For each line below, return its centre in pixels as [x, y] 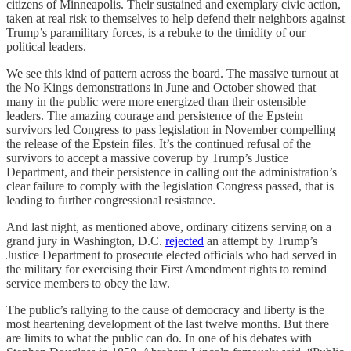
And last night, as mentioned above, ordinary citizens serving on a [169, 226]
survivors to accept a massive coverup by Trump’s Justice [147, 157]
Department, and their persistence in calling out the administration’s [172, 172]
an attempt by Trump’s [261, 241]
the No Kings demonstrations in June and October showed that [161, 87]
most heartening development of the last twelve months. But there [168, 324]
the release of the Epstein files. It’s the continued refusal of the [159, 143]
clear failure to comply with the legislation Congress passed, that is [170, 186]
